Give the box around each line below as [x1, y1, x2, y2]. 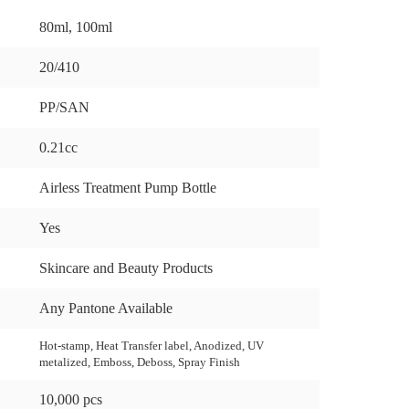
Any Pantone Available [39, 300, 173, 316]
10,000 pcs [39, 392, 102, 407]
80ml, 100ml [39, 19, 112, 35]
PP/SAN [39, 100, 89, 115]
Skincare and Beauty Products [39, 260, 213, 276]
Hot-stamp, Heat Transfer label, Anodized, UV [39, 339, 264, 352]
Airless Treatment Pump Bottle [39, 180, 216, 195]
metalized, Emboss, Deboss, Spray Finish [39, 355, 240, 369]
